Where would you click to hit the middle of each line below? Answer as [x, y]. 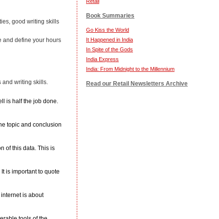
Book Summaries [110, 16]
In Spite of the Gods [109, 49]
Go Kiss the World [108, 30]
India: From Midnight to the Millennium [130, 69]
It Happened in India [109, 40]
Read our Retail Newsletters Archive [137, 84]
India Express [102, 59]
